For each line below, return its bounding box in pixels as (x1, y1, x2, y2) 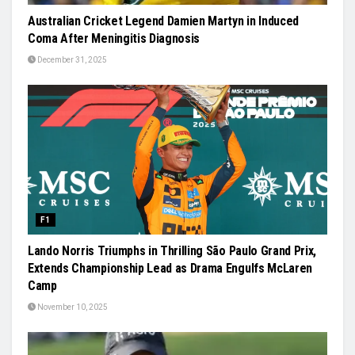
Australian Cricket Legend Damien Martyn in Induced (28, 13, 299, 29)
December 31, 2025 (36, 55, 107, 64)
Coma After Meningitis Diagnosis (28, 31, 200, 46)
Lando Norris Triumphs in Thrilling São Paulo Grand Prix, (28, 243, 317, 258)
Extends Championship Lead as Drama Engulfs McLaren (28, 261, 312, 276)
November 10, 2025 (36, 303, 108, 311)
